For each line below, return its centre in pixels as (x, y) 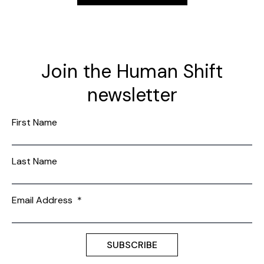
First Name (34, 122)
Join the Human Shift (132, 71)
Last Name (34, 161)
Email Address (44, 200)
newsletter (132, 95)
